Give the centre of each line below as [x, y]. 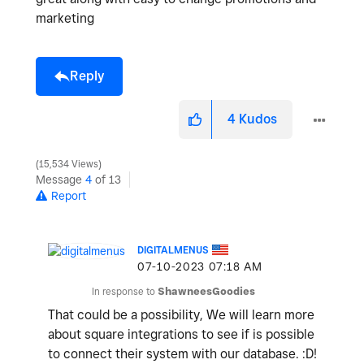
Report [69, 196]
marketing [67, 19]
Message [61, 180]
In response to [125, 292]
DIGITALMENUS [173, 250]
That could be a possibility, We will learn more [181, 315]
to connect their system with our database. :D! [182, 354]
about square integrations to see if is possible [181, 335]
